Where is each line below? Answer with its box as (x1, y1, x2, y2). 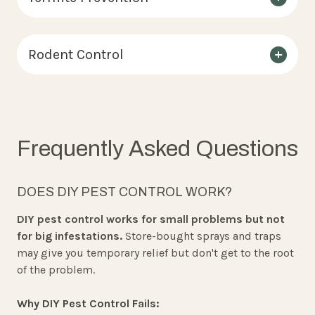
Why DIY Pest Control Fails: (17, 297, 160, 311)
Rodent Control (28, 46, 124, 63)
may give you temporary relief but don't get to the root (17, 246, 294, 260)
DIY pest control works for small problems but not (17, 212, 285, 226)
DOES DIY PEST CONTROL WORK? (17, 185, 232, 200)
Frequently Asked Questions (17, 136, 298, 162)
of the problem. (17, 263, 95, 277)
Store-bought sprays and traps (122, 229, 281, 243)
